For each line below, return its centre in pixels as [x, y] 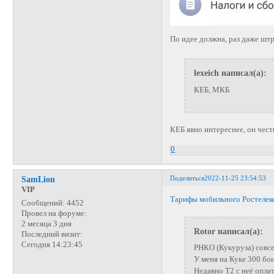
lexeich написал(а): [230, 72]
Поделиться [187, 178]
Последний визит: [52, 235]
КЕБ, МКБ [211, 90]
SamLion [38, 180]
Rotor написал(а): [228, 231]
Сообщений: [43, 203]
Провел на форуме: [54, 214]
